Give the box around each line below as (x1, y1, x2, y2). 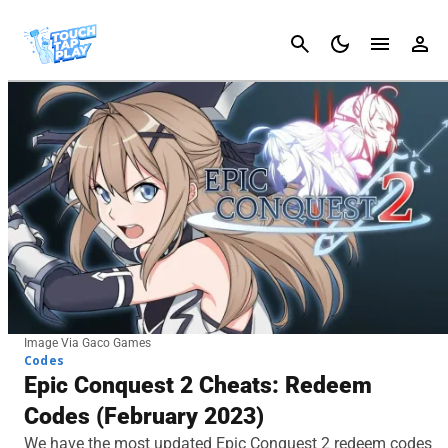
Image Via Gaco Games (24, 335, 151, 350)
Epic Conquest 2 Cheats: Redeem (24, 371, 372, 399)
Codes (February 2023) (24, 402, 264, 430)
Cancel (391, 34, 440, 53)
